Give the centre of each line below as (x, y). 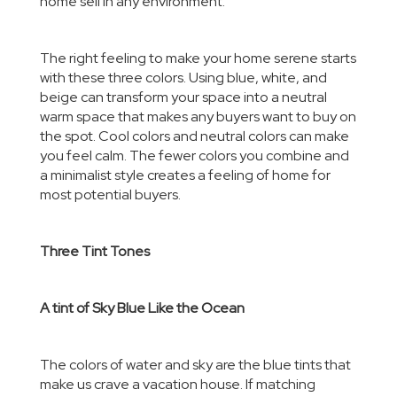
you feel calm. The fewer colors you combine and (195, 156)
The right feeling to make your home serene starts (198, 58)
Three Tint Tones (95, 251)
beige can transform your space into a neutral (183, 97)
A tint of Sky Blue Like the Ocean (142, 308)
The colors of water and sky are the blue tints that (195, 365)
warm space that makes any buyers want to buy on (198, 117)
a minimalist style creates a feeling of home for (185, 175)
